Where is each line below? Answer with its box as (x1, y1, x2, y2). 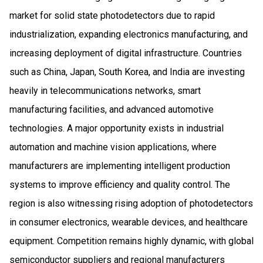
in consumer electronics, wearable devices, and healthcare (9, 216, 248, 228)
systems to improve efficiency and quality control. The (9, 178, 230, 190)
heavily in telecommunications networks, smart (9, 85, 201, 96)
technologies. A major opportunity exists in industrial (9, 122, 224, 134)
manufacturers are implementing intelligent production (9, 160, 230, 171)
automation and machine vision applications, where (9, 141, 217, 153)
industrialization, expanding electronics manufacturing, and (9, 28, 248, 40)
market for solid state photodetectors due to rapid (9, 9, 215, 21)
